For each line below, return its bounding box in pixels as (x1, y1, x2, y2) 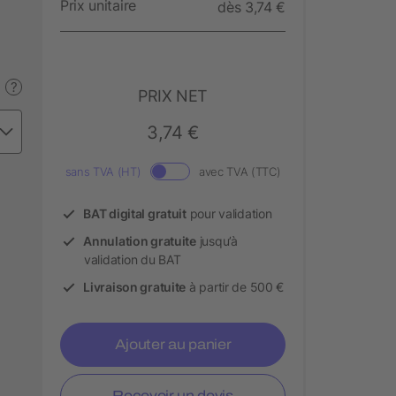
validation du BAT (84, 251, 181, 267)
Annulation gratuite (83, 232, 196, 248)
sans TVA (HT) (65, 164, 141, 179)
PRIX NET (137, 86, 209, 105)
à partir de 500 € (186, 278, 285, 294)
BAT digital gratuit (83, 205, 187, 221)
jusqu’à (195, 232, 238, 248)
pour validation (186, 205, 272, 221)
